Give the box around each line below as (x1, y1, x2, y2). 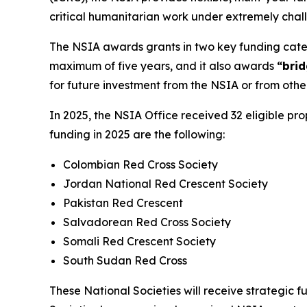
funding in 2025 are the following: (49, 127, 225, 141)
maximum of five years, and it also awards (49, 58, 277, 73)
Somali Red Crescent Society (63, 234, 216, 248)
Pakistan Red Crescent (63, 195, 183, 210)
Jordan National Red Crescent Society (63, 176, 268, 191)
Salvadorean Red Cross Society (63, 214, 231, 229)
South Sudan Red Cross (63, 253, 187, 267)
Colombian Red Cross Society (63, 157, 218, 171)
